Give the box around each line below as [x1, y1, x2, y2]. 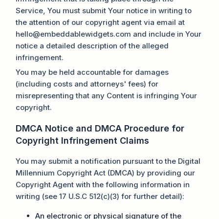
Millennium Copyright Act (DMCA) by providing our [16, 168, 195, 178]
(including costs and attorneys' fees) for [16, 79, 158, 89]
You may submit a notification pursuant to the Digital [16, 156, 200, 166]
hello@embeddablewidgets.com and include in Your [16, 29, 201, 39]
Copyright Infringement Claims [16, 135, 149, 146]
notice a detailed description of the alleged [16, 41, 169, 51]
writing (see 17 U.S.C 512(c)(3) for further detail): [16, 192, 184, 201]
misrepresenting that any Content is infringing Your [16, 91, 197, 101]
